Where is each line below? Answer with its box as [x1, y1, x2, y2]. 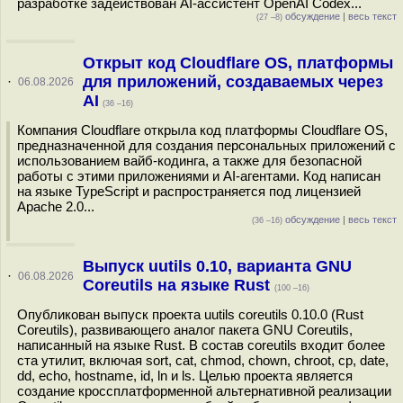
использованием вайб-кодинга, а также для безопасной [17, 153, 362, 168]
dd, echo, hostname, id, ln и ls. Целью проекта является [17, 368, 353, 383]
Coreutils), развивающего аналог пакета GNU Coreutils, [17, 322, 353, 337]
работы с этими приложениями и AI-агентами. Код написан [17, 168, 381, 184]
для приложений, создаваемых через [82, 73, 383, 91]
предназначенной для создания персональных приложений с [17, 138, 396, 153]
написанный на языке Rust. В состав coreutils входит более [17, 337, 385, 353]
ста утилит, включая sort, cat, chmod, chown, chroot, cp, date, [17, 353, 389, 368]
